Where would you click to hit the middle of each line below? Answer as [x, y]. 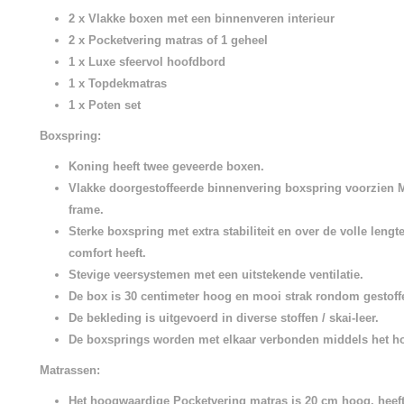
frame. [86, 210]
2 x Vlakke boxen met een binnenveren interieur [202, 18]
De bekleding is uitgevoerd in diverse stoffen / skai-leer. [224, 318]
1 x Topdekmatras [118, 83]
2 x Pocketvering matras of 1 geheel [168, 40]
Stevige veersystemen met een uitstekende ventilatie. [216, 275]
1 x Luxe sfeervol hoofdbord [149, 62]
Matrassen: [70, 370]
